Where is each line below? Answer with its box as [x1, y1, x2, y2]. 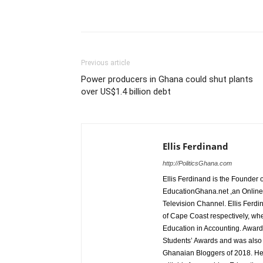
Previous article [81, 59, 130, 67]
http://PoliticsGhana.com [163, 160, 232, 167]
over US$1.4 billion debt [81, 86, 171, 97]
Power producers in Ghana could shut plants [81, 74, 253, 85]
